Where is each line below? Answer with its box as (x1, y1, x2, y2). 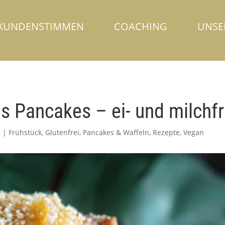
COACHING (114, 20, 168, 33)
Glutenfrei (45, 127, 80, 137)
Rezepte (153, 127, 180, 137)
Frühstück (9, 127, 42, 137)
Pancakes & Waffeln (83, 127, 150, 137)
